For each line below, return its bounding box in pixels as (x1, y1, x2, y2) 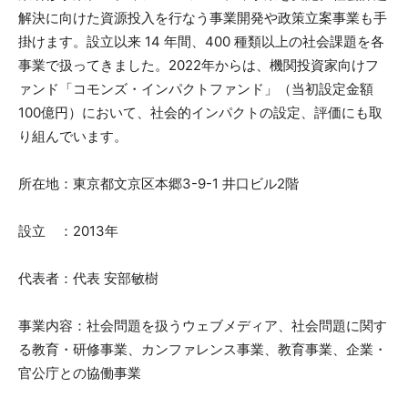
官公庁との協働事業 (18, 364, 141, 382)
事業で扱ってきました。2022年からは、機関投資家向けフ (18, 56, 379, 75)
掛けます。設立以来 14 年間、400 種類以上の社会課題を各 (18, 33, 384, 51)
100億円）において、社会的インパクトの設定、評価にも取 (18, 104, 382, 122)
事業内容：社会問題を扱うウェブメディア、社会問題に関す (18, 317, 387, 335)
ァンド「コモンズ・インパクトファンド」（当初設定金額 (18, 80, 373, 98)
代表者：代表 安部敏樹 (18, 270, 158, 288)
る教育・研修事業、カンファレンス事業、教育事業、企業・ (18, 341, 387, 359)
